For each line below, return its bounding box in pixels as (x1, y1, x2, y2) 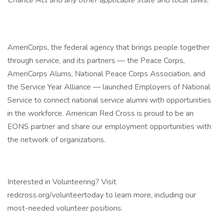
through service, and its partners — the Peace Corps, (7, 55, 185, 66)
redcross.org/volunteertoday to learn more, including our (7, 190, 196, 200)
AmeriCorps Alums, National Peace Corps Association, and (7, 68, 205, 79)
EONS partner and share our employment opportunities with (7, 121, 211, 132)
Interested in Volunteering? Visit (7, 176, 116, 187)
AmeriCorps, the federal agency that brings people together (7, 42, 210, 53)
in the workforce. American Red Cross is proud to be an (7, 108, 194, 119)
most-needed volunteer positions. (7, 203, 123, 214)
